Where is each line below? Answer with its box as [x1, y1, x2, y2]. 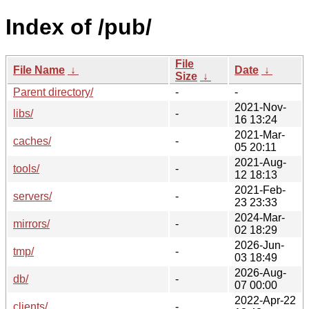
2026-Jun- [235, 239, 284, 251]
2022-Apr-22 [235, 294, 296, 306]
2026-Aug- [235, 266, 286, 279]
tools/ [13, 162, 39, 175]
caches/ [13, 134, 51, 147]
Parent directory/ [13, 86, 93, 98]
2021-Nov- [235, 101, 286, 113]
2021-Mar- [235, 128, 285, 141]
